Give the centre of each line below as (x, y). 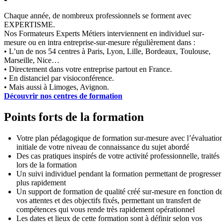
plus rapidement (41, 182)
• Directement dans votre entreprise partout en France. (88, 69)
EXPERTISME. (29, 25)
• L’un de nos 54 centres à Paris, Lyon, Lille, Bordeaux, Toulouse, (107, 52)
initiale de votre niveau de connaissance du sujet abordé (103, 147)
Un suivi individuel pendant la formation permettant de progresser (119, 173)
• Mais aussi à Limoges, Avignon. (56, 87)
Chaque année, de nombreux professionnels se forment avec (98, 16)
